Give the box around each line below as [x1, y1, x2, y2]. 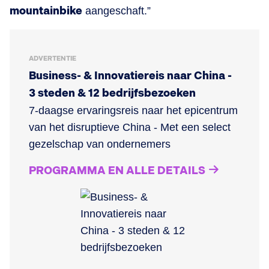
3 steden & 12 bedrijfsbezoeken [29, 86, 196, 100]
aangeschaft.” [82, 4, 151, 17]
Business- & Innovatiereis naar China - [29, 69, 232, 82]
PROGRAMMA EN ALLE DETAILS [29, 164, 205, 177]
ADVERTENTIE [29, 54, 76, 62]
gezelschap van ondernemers [29, 138, 171, 150]
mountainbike [10, 4, 82, 17]
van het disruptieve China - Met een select [29, 121, 231, 133]
